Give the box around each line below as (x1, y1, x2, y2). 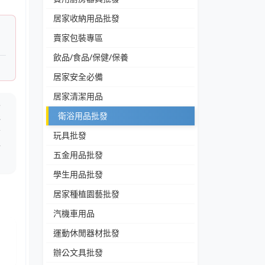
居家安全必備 (53, 71, 103, 83)
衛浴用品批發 (58, 110, 108, 122)
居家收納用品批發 (53, 12, 119, 24)
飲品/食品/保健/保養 (53, 51, 128, 63)
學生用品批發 (53, 169, 103, 180)
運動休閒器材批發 (53, 227, 119, 239)
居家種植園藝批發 (53, 188, 119, 200)
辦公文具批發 (53, 247, 103, 258)
